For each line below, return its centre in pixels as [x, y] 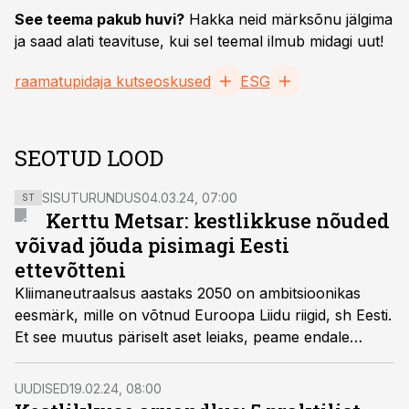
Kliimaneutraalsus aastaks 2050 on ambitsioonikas [188, 293]
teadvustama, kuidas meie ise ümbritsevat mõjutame [194, 359]
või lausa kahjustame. [89, 381]
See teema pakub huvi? [100, 19]
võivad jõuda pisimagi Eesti [152, 245]
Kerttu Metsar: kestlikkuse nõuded [218, 220]
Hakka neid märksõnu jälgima [288, 19]
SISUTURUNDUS [92, 198]
